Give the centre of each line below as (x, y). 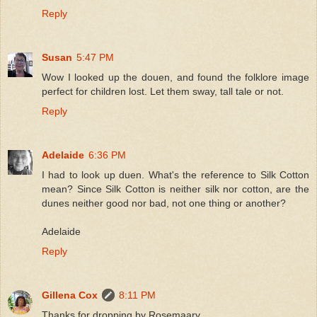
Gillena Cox (70, 295)
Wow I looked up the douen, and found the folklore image (175, 77)
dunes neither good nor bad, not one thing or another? (164, 203)
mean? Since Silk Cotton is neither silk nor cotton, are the (175, 189)
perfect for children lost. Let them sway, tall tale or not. (163, 91)
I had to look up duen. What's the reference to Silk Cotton (175, 174)
